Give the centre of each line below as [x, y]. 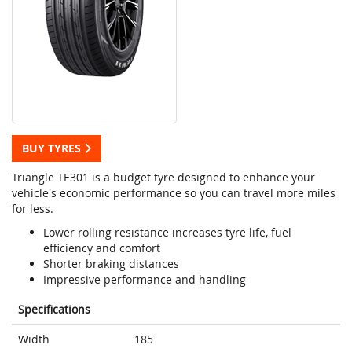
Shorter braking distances [111, 264]
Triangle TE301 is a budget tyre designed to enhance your [163, 178]
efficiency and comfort [102, 248]
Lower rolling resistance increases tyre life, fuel [167, 233]
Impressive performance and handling [145, 280]
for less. [33, 209]
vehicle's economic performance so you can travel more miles [174, 193]
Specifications [54, 310]
